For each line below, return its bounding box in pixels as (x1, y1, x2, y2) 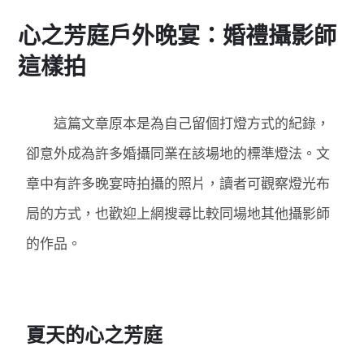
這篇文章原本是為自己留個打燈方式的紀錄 (26, 112, 317, 133)
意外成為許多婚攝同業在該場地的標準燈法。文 (40, 142, 331, 163)
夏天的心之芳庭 (26, 320, 163, 349)
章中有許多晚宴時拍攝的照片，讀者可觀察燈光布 (26, 172, 331, 193)
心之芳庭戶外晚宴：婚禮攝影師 (18, 18, 337, 52)
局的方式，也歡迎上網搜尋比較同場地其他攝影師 (26, 202, 331, 223)
